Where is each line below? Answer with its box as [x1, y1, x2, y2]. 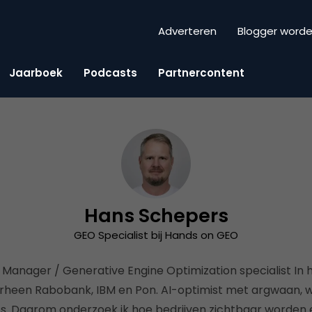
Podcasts [84, 65, 137, 80]
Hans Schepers [84, 203, 228, 228]
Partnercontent [158, 65, 244, 80]
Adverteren [158, 24, 217, 39]
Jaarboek [9, 65, 63, 80]
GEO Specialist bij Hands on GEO [74, 228, 238, 242]
